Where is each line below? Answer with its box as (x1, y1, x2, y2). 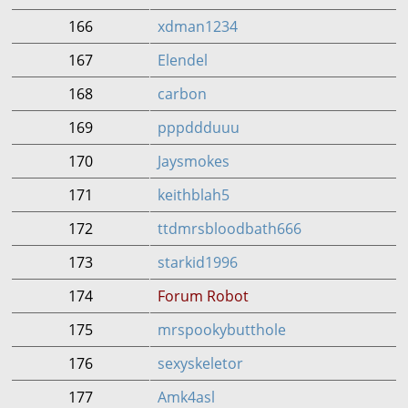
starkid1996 (158, 252, 238, 272)
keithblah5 (158, 185, 229, 205)
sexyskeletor (158, 353, 243, 373)
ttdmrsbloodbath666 (158, 219, 301, 239)
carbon (158, 84, 207, 104)
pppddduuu (158, 117, 240, 138)
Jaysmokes (158, 151, 229, 171)
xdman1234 (158, 16, 238, 36)
